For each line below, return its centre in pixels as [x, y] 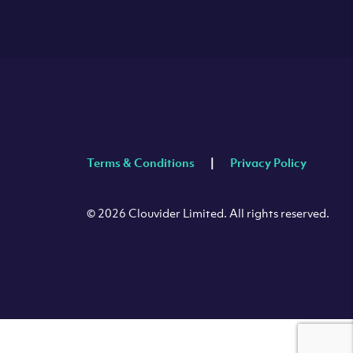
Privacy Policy [268, 162]
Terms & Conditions [140, 162]
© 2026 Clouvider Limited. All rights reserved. [208, 212]
